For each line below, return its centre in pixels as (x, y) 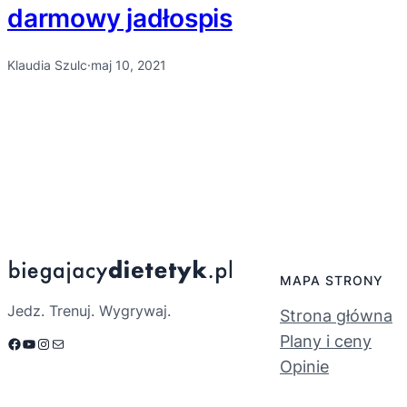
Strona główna (336, 315)
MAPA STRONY (332, 280)
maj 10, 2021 (129, 65)
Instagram (42, 343)
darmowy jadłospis (120, 18)
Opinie (304, 366)
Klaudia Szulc (47, 65)
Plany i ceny (326, 341)
